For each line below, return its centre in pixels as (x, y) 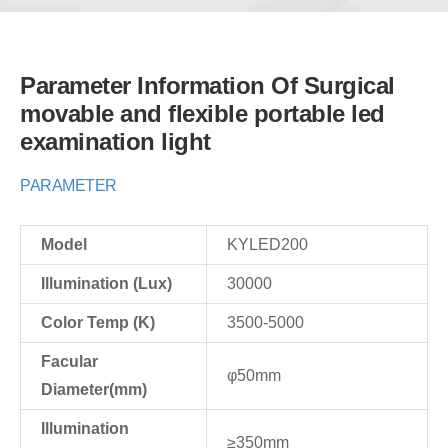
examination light (115, 141)
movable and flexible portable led (202, 113)
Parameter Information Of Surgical (207, 85)
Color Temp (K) (98, 322)
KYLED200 (267, 244)
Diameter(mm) (94, 389)
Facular (69, 361)
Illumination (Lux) (106, 283)
